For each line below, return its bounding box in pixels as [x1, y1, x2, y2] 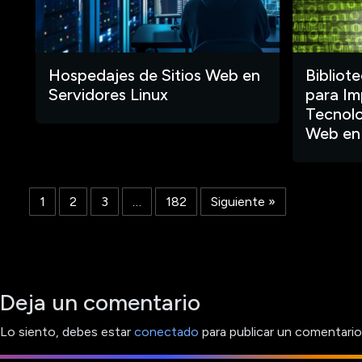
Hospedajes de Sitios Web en [48, 65, 260, 85]
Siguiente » [211, 194, 276, 209]
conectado [134, 324, 199, 339]
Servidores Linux [48, 85, 168, 104]
